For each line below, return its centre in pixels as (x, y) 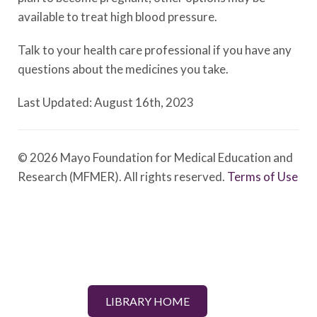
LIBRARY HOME (148, 301)
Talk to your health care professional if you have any (155, 50)
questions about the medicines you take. (123, 69)
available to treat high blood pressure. (117, 17)
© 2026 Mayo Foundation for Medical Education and (155, 157)
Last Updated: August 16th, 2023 (106, 102)
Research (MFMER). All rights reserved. (122, 177)
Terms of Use (263, 177)
